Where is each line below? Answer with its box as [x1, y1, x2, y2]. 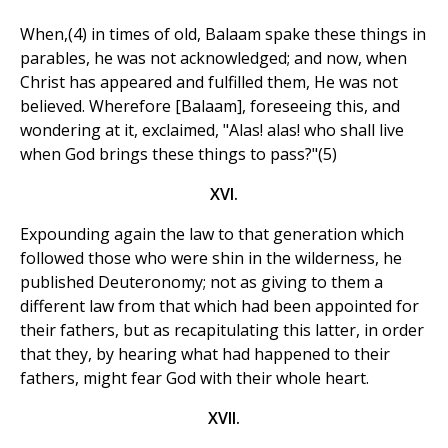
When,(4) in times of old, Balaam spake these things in [20, 23, 426, 46]
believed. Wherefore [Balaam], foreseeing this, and [20, 95, 400, 118]
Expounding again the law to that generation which [20, 223, 404, 246]
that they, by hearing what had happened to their [20, 343, 390, 366]
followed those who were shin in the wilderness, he [20, 247, 402, 270]
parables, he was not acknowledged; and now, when [20, 47, 407, 70]
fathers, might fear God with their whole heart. [20, 367, 369, 390]
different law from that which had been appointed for [20, 295, 419, 318]
